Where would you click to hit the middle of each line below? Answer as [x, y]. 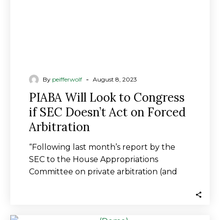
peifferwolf [67, 79]
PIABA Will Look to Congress [107, 97]
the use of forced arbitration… [87, 184]
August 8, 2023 [115, 79]
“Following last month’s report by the [102, 147]
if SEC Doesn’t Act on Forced [107, 112]
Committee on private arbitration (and [103, 172]
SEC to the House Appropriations [94, 159]
